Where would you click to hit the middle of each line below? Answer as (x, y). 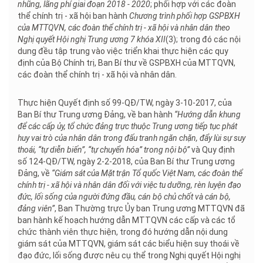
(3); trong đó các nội (203, 40)
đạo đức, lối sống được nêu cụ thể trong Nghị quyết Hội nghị (129, 256)
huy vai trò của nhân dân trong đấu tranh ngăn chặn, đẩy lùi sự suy (131, 138)
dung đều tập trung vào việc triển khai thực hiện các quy (123, 51)
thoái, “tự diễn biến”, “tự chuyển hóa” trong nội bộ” (104, 150)
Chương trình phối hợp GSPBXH (185, 16)
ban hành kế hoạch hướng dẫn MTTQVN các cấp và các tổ (127, 220)
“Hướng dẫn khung (208, 115)
